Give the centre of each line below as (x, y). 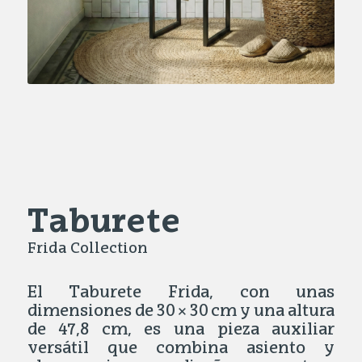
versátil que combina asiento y (181, 349)
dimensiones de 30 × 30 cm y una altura (181, 312)
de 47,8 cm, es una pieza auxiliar (181, 331)
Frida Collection (87, 249)
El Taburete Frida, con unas (181, 294)
